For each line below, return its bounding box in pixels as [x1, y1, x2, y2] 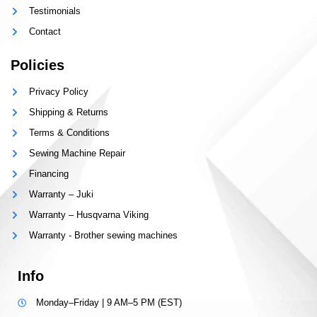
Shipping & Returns [29, 107, 108, 118]
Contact [29, 26, 61, 38]
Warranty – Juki [29, 189, 93, 200]
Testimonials [29, 6, 81, 17]
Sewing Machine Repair [29, 148, 125, 159]
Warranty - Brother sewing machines [29, 230, 178, 241]
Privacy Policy [29, 86, 88, 98]
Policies [11, 57, 64, 74]
